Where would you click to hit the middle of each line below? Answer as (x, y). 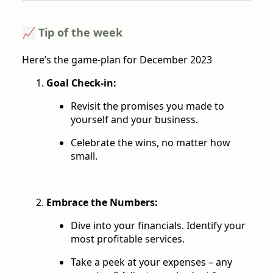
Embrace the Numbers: (102, 202)
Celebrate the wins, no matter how (151, 142)
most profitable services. (128, 239)
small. (84, 156)
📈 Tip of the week (72, 32)
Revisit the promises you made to (147, 106)
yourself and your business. (134, 119)
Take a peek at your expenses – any (151, 262)
